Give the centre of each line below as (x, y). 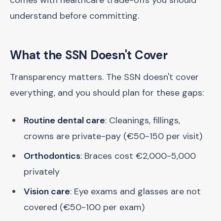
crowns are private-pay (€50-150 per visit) (113, 136)
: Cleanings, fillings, (143, 120)
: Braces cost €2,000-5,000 (138, 156)
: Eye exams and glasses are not (135, 191)
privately (42, 172)
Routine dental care (64, 120)
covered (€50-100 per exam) (84, 207)
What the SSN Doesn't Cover (89, 55)
